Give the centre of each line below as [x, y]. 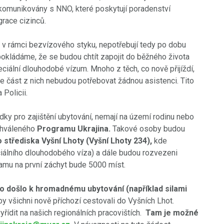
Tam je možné [172, 213]
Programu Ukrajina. [74, 129]
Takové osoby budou [148, 129]
